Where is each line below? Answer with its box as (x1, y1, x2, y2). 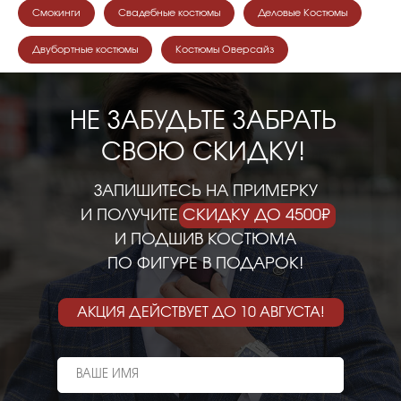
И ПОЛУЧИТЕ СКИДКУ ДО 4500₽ (81, 207, 330, 224)
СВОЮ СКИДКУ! (100, 140, 305, 166)
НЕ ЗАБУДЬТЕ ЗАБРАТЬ (69, 108, 337, 134)
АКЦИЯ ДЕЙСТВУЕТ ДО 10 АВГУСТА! (77, 304, 325, 320)
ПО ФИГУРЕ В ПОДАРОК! (107, 255, 303, 272)
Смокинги (32, 7, 81, 18)
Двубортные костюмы (32, 44, 138, 55)
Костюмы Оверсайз (175, 44, 274, 55)
